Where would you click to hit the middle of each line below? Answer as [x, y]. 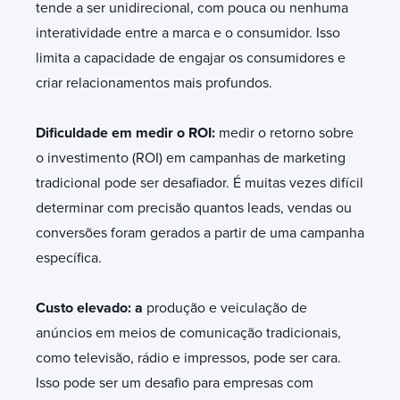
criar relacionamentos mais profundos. [154, 83]
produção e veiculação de [225, 308]
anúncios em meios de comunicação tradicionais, [188, 333]
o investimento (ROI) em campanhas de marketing [191, 158]
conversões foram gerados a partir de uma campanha [200, 233]
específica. [69, 258]
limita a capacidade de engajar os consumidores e [191, 58]
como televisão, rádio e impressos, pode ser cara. [188, 358]
